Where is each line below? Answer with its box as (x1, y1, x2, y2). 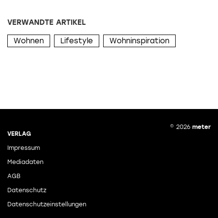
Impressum (7, 145, 40, 152)
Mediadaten (7, 159, 43, 166)
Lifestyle (60, 36, 93, 45)
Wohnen (14, 36, 44, 45)
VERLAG (7, 130, 31, 138)
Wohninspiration (109, 36, 169, 45)
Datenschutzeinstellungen (7, 201, 86, 208)
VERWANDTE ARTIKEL (7, 18, 86, 27)
